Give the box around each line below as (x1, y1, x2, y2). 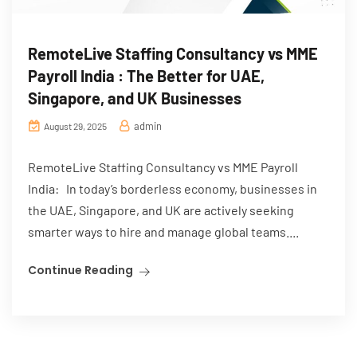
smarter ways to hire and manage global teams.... (28, 223, 299, 239)
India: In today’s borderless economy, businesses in (28, 180, 317, 196)
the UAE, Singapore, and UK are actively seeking (28, 202, 294, 218)
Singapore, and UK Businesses (28, 88, 241, 108)
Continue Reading (28, 261, 133, 278)
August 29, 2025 (42, 120, 107, 131)
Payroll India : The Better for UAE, (28, 65, 265, 85)
